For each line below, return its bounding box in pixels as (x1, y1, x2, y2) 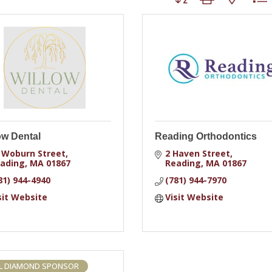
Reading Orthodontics (154, 131, 257, 141)
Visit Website (165, 191, 224, 203)
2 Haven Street (165, 148, 231, 159)
